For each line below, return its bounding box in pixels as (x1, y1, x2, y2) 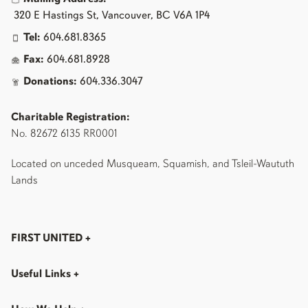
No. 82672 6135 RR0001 (11, 129, 118, 140)
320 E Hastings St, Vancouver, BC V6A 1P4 (11, 10, 210, 22)
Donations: (23, 76, 77, 88)
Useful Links (11, 269, 74, 280)
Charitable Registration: (11, 112, 130, 124)
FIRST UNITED (11, 233, 85, 245)
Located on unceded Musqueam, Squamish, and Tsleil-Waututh (11, 159, 294, 170)
